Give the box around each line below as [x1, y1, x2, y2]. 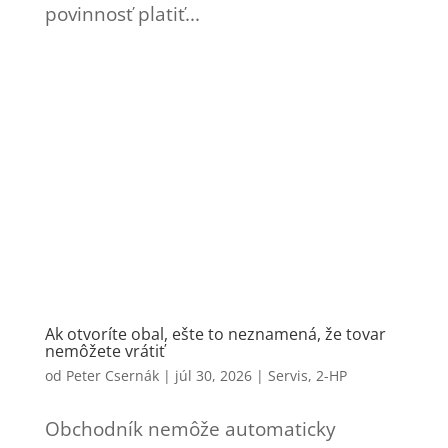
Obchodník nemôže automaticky [44, 415, 336, 442]
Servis [267, 365, 308, 385]
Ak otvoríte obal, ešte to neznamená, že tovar [44, 322, 386, 345]
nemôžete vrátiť [44, 339, 165, 362]
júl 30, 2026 [174, 365, 252, 385]
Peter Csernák [65, 365, 159, 385]
